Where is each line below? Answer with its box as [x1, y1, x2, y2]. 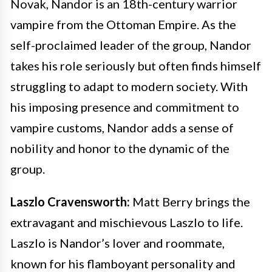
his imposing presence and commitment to [10, 100, 239, 114]
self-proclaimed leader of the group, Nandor [10, 38, 251, 52]
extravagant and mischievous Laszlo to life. [10, 215, 243, 229]
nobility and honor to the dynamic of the [10, 141, 229, 155]
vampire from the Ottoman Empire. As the [10, 17, 236, 32]
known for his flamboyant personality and [10, 256, 236, 271]
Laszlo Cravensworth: [10, 194, 130, 209]
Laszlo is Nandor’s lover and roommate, [10, 236, 225, 250]
